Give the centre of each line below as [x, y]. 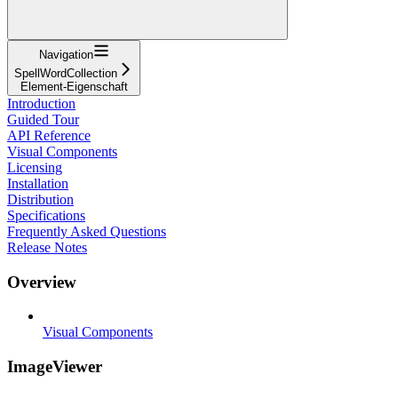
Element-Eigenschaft [74, 86]
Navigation [66, 54]
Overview [42, 282]
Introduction [41, 103]
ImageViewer [55, 366]
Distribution [40, 199]
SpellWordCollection [66, 73]
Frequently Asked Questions [87, 231]
